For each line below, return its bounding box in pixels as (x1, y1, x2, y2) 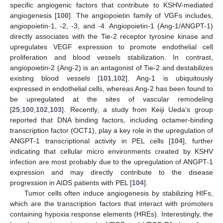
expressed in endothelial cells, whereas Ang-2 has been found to (10, 85, 213, 93)
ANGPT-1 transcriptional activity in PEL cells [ (10, 137, 171, 145)
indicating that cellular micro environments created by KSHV (10, 147, 213, 156)
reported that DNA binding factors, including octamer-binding (10, 116, 213, 124)
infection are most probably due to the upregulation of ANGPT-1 (10, 158, 213, 166)
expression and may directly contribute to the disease (10, 168, 213, 177)
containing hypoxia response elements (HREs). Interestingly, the (10, 210, 213, 219)
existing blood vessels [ (10, 74, 100, 83)
